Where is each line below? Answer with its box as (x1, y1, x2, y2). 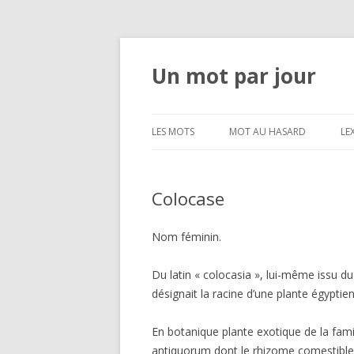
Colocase (152, 186, 224, 210)
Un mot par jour (152, 62, 316, 90)
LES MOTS (152, 125, 194, 138)
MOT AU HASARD (229, 125, 306, 138)
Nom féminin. (152, 229, 221, 244)
